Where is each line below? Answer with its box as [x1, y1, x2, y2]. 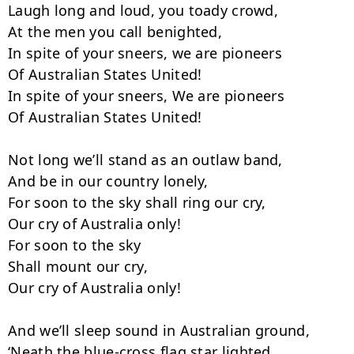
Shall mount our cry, [8, 257, 148, 276]
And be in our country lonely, [8, 171, 209, 190]
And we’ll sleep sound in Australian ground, [8, 321, 310, 340]
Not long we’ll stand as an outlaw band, [8, 150, 283, 169]
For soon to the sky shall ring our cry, [8, 193, 266, 212]
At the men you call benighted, [8, 22, 222, 41]
